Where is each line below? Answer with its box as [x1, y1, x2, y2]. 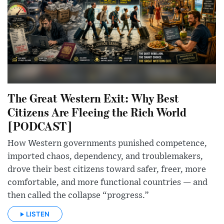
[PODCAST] [7, 117, 72, 133]
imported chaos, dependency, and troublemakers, [7, 151, 203, 161]
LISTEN [26, 210, 49, 218]
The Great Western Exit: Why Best [7, 89, 179, 105]
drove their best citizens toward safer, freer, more [7, 164, 206, 174]
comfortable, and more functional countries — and [7, 177, 207, 187]
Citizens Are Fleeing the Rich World [7, 103, 186, 119]
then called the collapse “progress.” [7, 190, 149, 200]
